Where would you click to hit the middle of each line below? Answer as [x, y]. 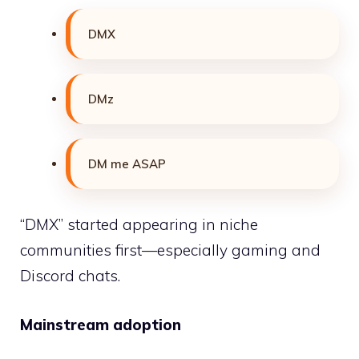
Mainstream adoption [101, 324]
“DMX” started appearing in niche [139, 225]
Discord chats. [70, 276]
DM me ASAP [127, 163]
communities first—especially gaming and [170, 250]
